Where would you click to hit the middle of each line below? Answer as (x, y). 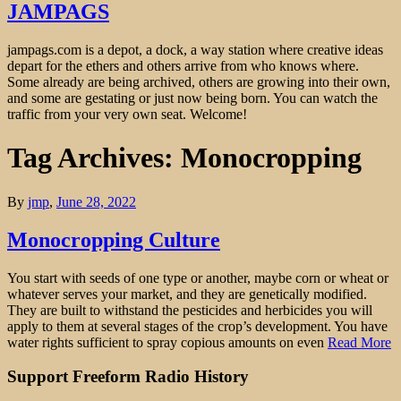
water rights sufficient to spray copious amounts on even (167, 342)
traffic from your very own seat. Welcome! (127, 114)
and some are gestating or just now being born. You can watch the (192, 98)
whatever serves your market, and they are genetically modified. (187, 294)
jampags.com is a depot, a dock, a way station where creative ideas (195, 49)
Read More (359, 342)
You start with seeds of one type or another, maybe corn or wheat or (198, 277)
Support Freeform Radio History (128, 377)
